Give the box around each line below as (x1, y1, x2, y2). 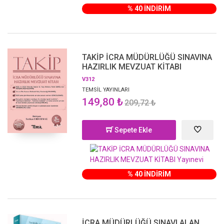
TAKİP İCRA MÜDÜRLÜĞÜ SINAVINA (82, 52, 212, 62)
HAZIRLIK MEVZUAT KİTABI (82, 61, 182, 71)
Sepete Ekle (113, 125, 152, 134)
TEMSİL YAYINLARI (82, 86, 130, 93)
